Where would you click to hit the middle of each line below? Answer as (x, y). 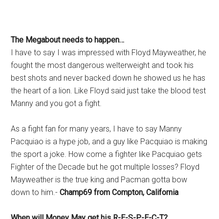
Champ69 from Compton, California (119, 192)
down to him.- (35, 192)
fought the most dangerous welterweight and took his (102, 65)
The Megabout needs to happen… (68, 40)
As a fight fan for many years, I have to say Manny (97, 129)
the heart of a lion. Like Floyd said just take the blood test (109, 91)
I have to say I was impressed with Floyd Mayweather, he (109, 53)
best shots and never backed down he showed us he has (108, 78)
